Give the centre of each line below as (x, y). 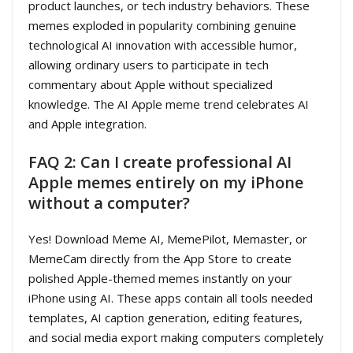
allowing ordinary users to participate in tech (149, 65)
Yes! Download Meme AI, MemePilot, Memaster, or (168, 238)
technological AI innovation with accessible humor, (163, 45)
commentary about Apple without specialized (150, 85)
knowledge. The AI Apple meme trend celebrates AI (169, 104)
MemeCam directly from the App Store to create (160, 258)
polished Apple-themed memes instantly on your (160, 278)
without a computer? (109, 203)
